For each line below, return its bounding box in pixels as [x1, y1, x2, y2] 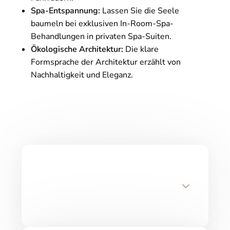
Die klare [123, 43, 159, 55]
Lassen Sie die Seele [100, 5, 179, 16]
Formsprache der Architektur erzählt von [31, 56, 181, 68]
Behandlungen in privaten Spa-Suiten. [31, 30, 171, 42]
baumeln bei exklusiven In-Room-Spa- [31, 17, 174, 29]
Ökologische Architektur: [31, 43, 123, 55]
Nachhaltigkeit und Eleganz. [31, 69, 133, 81]
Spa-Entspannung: [31, 5, 100, 16]
